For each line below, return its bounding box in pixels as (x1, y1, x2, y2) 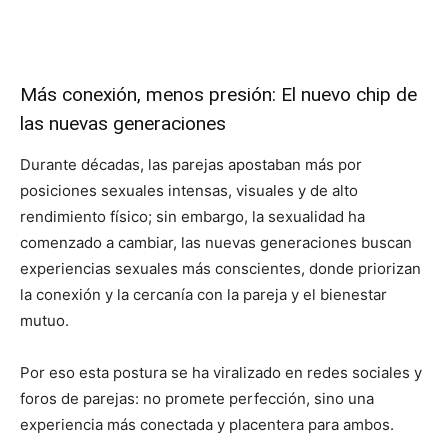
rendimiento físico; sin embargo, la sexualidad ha (20, 207, 365, 227)
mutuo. (20, 311, 69, 331)
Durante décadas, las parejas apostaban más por (20, 155, 362, 175)
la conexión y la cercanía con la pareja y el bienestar (20, 285, 387, 305)
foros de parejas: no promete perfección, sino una (20, 389, 374, 409)
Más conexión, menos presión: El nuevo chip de (20, 83, 417, 107)
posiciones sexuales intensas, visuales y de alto (20, 181, 358, 201)
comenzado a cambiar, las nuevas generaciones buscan (20, 233, 412, 253)
